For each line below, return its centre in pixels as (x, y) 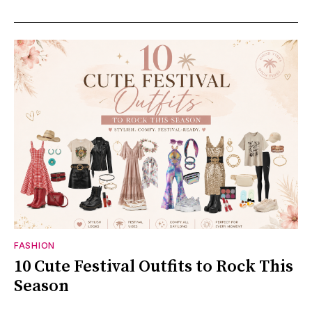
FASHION (34, 246)
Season (41, 287)
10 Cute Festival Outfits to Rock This (154, 267)
